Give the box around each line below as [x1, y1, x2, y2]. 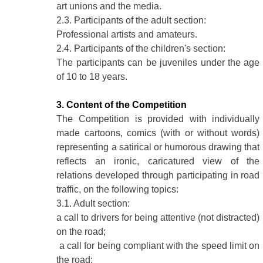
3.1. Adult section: [56, 198, 130, 208]
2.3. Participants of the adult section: [56, 15, 207, 25]
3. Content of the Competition [56, 99, 187, 110]
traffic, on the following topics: [56, 184, 179, 194]
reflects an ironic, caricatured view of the [56, 156, 260, 166]
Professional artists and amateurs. [56, 29, 198, 39]
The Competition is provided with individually [56, 113, 260, 124]
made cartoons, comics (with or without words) [56, 127, 260, 138]
